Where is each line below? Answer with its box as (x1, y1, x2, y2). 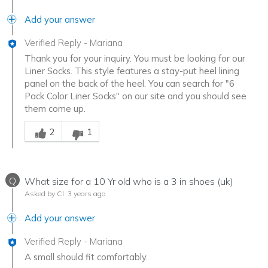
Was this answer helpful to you (24, 115, 151, 127)
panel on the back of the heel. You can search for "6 (25, 78, 234, 90)
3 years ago (66, 189, 106, 199)
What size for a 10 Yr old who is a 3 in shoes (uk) (25, 175, 233, 188)
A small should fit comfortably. (25, 251, 148, 263)
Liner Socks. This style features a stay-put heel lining (25, 65, 239, 77)
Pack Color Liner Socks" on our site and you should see (25, 90, 246, 102)
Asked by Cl (25, 189, 64, 199)
